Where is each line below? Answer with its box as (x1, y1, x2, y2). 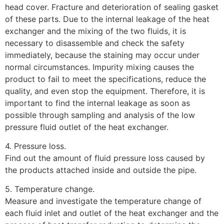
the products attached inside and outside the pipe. (5, 164, 196, 175)
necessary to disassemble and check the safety (5, 37, 184, 48)
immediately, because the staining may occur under (5, 49, 199, 60)
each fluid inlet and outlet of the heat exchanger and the (5, 208, 218, 218)
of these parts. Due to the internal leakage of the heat (5, 13, 209, 24)
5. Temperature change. (5, 184, 94, 194)
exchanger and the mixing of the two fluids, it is (5, 25, 186, 36)
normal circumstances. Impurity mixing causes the (5, 61, 194, 72)
